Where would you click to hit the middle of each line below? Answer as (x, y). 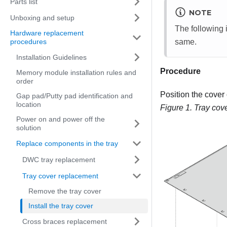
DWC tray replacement (59, 159)
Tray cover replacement (60, 176)
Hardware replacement (47, 33)
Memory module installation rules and (76, 72)
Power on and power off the (61, 119)
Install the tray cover (61, 206)
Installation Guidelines (51, 57)
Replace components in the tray (67, 143)
